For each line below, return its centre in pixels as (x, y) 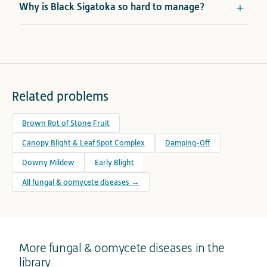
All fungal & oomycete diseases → (81, 182)
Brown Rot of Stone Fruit (66, 123)
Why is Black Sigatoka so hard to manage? (112, 7)
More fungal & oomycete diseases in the (122, 248)
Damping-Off (188, 143)
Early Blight (114, 163)
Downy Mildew (48, 163)
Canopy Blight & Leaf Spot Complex (83, 143)
